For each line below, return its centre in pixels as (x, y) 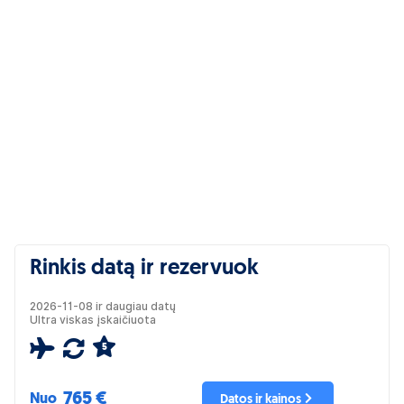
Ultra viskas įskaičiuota (93, 320)
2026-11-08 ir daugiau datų (103, 306)
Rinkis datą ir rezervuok (144, 269)
